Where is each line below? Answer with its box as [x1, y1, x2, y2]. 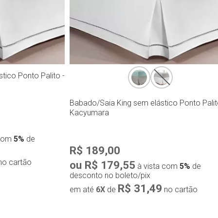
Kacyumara [70, 108, 109, 117]
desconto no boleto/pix [70, 170, 151, 180]
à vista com [135, 161, 180, 171]
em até [70, 184, 96, 194]
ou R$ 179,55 [70, 158, 136, 171]
